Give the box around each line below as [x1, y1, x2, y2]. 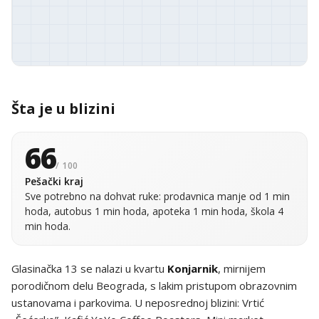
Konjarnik [167, 261, 218, 276]
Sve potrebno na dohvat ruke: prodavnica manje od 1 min [25, 189, 290, 203]
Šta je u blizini [11, 99, 115, 118]
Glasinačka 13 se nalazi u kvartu [11, 261, 167, 276]
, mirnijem [218, 261, 266, 276]
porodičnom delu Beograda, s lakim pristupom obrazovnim [11, 278, 297, 293]
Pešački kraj [25, 174, 83, 188]
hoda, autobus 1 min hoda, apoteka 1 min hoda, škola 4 [25, 204, 283, 218]
